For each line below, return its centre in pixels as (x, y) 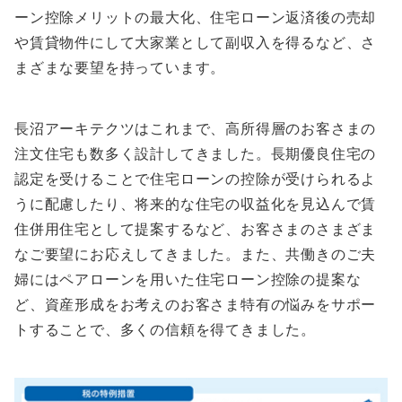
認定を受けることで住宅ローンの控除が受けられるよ (196, 178)
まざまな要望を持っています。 (120, 67)
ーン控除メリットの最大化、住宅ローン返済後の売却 (196, 17)
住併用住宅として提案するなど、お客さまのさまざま (196, 228)
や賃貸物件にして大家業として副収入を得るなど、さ (196, 42)
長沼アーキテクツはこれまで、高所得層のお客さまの (196, 128)
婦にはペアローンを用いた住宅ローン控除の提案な (188, 279)
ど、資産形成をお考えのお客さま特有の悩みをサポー (196, 304)
